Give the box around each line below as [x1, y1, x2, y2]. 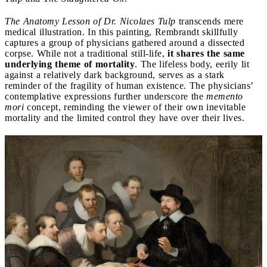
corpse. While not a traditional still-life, [5, 48, 167, 58]
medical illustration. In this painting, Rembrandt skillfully [5, 26, 238, 37]
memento [206, 91, 243, 101]
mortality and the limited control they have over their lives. [5, 112, 244, 123]
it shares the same [167, 48, 245, 58]
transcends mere [175, 15, 244, 26]
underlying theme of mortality [5, 58, 135, 69]
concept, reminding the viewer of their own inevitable [24, 101, 246, 112]
